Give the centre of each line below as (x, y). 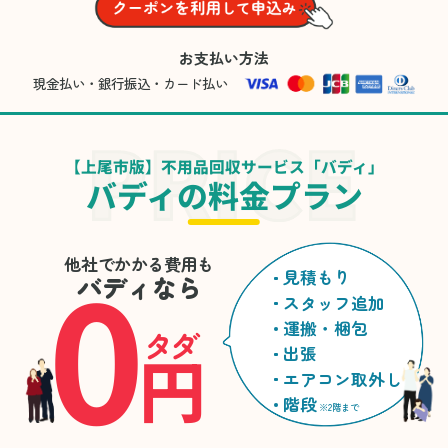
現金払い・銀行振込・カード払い (130, 83)
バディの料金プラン (224, 194)
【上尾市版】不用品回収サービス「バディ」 (224, 166)
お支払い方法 (224, 58)
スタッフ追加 (334, 302)
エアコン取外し (343, 378)
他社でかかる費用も (139, 263)
